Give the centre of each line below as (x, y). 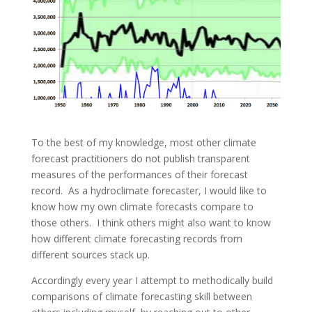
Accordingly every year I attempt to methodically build (152, 280)
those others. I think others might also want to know (151, 222)
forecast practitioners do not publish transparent (140, 158)
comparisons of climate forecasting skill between (141, 296)
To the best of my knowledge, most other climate (143, 142)
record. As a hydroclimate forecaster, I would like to (149, 190)
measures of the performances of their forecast (139, 174)
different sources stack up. (90, 254)
